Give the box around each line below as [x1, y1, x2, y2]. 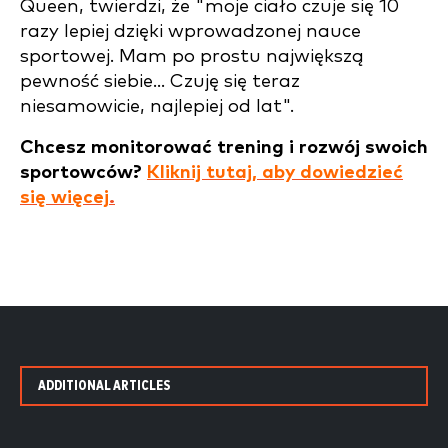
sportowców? [20, 163, 147, 182]
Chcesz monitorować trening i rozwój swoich [20, 138, 428, 157]
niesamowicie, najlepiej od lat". [20, 97, 294, 116]
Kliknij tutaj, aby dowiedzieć [147, 163, 403, 182]
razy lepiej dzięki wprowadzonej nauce [20, 22, 361, 41]
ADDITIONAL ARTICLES [38, 379, 171, 393]
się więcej [20, 188, 109, 207]
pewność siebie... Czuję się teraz [20, 72, 300, 91]
